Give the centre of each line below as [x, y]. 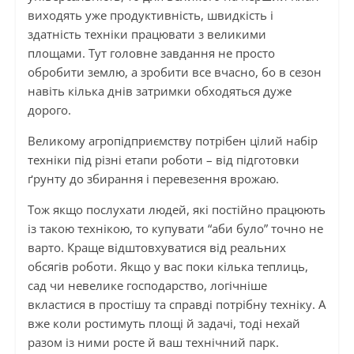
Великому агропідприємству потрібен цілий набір [172, 141]
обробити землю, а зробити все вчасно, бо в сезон [174, 72]
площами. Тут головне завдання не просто [151, 53]
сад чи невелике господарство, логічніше [147, 286]
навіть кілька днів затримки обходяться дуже [159, 91]
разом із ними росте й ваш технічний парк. [153, 343]
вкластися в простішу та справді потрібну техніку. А [176, 305]
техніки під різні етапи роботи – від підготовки [163, 160]
